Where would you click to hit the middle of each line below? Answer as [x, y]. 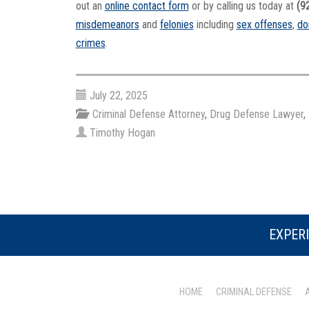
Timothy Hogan [122, 132]
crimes [90, 43]
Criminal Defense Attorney [148, 114]
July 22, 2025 [118, 95]
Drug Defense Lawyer [256, 114]
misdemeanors [107, 25]
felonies [177, 25]
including [215, 25]
